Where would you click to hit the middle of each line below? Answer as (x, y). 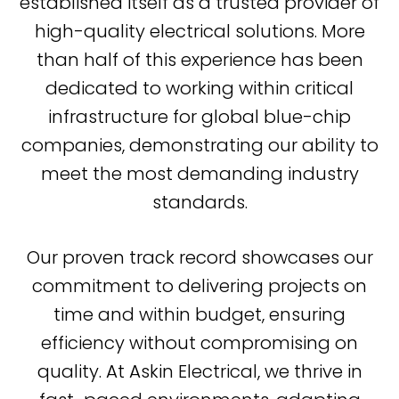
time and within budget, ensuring (199, 314)
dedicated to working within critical (199, 88)
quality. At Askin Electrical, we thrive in (199, 371)
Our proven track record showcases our (199, 257)
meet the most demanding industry (199, 173)
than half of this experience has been (199, 59)
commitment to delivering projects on (199, 285)
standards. (199, 202)
